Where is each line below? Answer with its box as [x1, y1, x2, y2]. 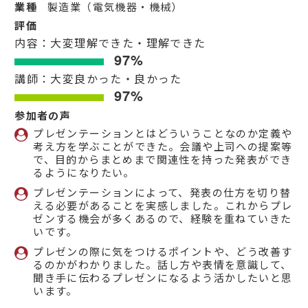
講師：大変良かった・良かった [14, 71, 182, 87]
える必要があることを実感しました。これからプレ [33, 198, 293, 213]
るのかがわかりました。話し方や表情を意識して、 [33, 257, 292, 272]
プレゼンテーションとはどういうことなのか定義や [33, 126, 293, 141]
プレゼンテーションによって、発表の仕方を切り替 [33, 185, 291, 200]
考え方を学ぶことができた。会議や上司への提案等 [33, 139, 293, 154]
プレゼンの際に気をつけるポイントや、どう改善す [33, 244, 293, 259]
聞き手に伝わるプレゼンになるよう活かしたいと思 [33, 270, 293, 285]
